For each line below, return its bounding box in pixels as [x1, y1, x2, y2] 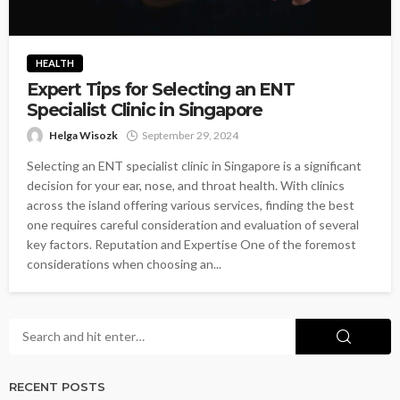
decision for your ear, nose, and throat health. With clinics [27, 177, 345, 193]
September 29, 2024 [142, 128, 238, 142]
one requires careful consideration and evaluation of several [27, 216, 359, 232]
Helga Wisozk [49, 128, 118, 142]
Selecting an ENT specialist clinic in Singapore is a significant [27, 157, 362, 173]
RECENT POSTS [9, 379, 105, 394]
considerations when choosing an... [27, 255, 221, 271]
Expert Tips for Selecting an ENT [27, 78, 295, 100]
